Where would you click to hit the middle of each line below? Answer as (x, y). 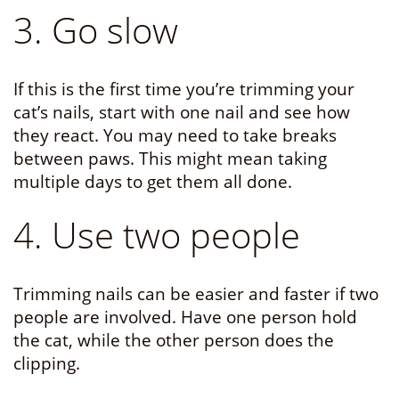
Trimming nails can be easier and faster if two (196, 294)
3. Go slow (96, 30)
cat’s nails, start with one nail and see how (182, 113)
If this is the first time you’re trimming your (184, 90)
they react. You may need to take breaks (175, 136)
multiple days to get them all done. (155, 182)
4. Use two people (157, 235)
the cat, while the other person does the (174, 341)
